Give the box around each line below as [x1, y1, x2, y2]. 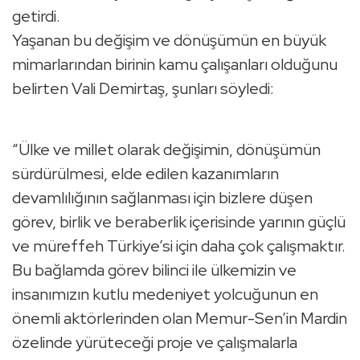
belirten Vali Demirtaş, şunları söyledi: [12, 78, 274, 100]
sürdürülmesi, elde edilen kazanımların [12, 163, 279, 185]
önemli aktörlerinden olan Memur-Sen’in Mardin [12, 308, 347, 329]
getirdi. [12, 6, 60, 27]
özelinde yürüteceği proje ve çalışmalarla [12, 332, 297, 354]
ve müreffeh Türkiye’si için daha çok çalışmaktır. [12, 235, 346, 257]
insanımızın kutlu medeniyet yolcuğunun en [12, 284, 318, 305]
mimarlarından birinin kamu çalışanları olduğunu [12, 54, 337, 76]
